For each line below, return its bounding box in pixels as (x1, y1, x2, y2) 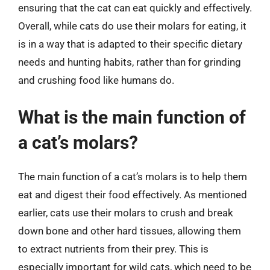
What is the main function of (18, 106, 246, 128)
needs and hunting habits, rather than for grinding (18, 56, 241, 68)
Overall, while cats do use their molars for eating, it (18, 20, 246, 32)
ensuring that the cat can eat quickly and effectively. (18, 2, 252, 14)
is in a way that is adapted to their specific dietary (18, 38, 242, 50)
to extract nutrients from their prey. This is (18, 242, 209, 255)
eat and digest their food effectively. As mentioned (18, 188, 247, 201)
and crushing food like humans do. (18, 74, 174, 86)
